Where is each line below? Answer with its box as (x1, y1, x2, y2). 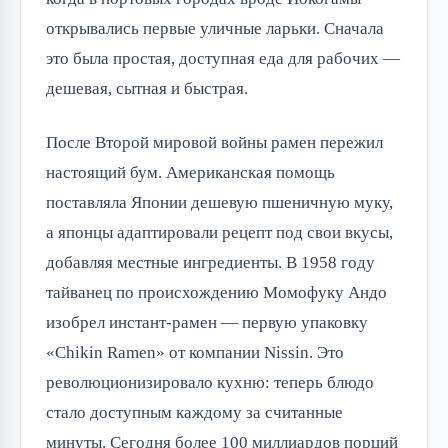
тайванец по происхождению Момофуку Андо (46, 283, 387, 303)
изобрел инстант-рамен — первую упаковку (46, 313, 368, 333)
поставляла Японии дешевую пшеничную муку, (46, 193, 393, 213)
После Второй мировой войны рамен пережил (46, 133, 383, 153)
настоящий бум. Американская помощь (46, 163, 335, 183)
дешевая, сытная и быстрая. (46, 79, 248, 99)
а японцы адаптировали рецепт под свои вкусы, (46, 223, 393, 243)
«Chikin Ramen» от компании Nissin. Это (46, 343, 344, 363)
